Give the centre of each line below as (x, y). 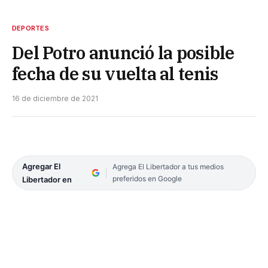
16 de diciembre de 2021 (55, 98)
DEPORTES (31, 28)
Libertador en (47, 179)
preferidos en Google (147, 178)
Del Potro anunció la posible (123, 52)
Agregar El (41, 166)
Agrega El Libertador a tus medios (168, 166)
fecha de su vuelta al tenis (115, 73)
